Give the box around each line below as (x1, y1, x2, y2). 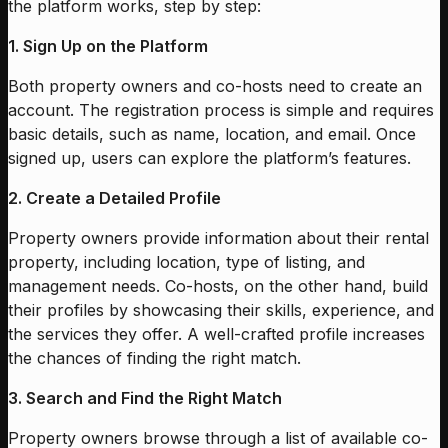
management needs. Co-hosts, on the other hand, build (8, 276, 428, 297)
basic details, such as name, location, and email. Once (8, 124, 416, 145)
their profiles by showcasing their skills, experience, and (8, 300, 434, 321)
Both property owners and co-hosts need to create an (8, 76, 422, 97)
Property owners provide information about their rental (8, 228, 429, 249)
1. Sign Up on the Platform (8, 36, 208, 57)
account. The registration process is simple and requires (8, 100, 434, 121)
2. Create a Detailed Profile (8, 188, 221, 209)
